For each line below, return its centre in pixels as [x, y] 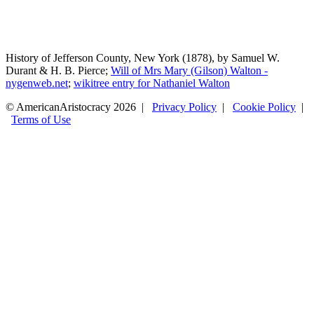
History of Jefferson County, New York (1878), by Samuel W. [143, 57]
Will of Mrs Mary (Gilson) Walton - [189, 70]
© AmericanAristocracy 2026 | [79, 107]
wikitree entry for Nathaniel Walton [152, 83]
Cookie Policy [264, 107]
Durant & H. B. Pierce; [58, 70]
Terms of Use [41, 119]
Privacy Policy [184, 107]
